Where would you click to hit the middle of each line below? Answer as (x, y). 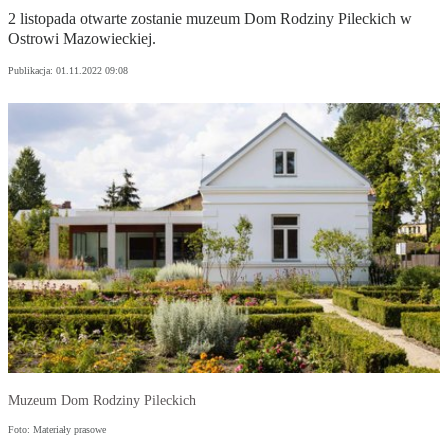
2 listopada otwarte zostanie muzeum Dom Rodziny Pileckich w (210, 19)
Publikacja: (32, 71)
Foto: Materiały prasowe (57, 430)
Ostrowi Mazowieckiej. (82, 39)
